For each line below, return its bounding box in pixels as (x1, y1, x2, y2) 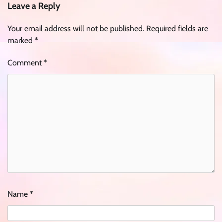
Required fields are (146, 24, 208, 33)
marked (7, 36, 35, 45)
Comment (7, 58, 44, 67)
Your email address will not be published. (7, 24, 144, 33)
